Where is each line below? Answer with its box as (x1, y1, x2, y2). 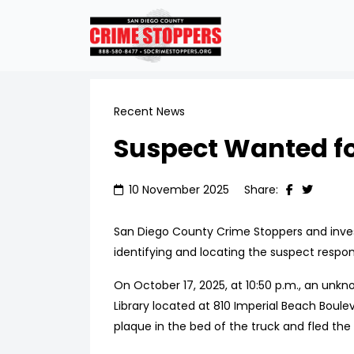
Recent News (114, 104, 185, 119)
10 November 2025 (129, 182, 229, 198)
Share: (244, 182, 278, 198)
